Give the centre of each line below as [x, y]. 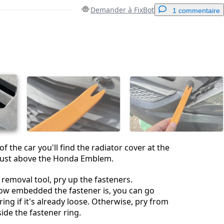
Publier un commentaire [161, 107]
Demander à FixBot [122, 9]
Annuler [103, 107]
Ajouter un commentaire [169, 44]
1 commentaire [196, 10]
